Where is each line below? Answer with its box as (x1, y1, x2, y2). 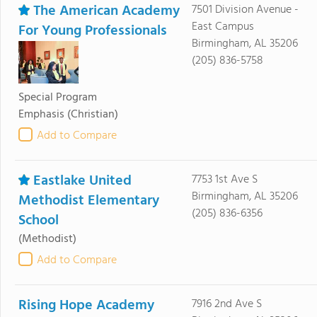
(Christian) (67, 105, 118, 124)
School (18, 209, 59, 232)
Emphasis (18, 105, 64, 124)
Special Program (18, 88, 97, 107)
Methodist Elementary (18, 190, 159, 212)
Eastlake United (33, 170, 132, 192)
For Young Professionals (18, 20, 167, 42)
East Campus (191, 18, 254, 36)
